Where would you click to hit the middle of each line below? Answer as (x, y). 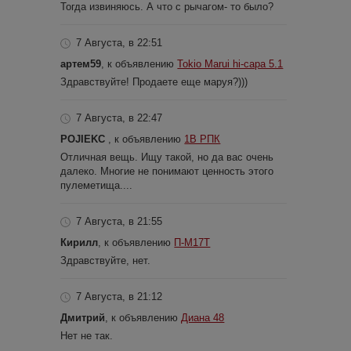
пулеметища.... (97, 185)
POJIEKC (85, 139)
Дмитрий (83, 317)
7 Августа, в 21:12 (119, 296)
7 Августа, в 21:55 (119, 221)
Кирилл (80, 242)
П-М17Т (192, 242)
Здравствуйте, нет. (106, 260)
